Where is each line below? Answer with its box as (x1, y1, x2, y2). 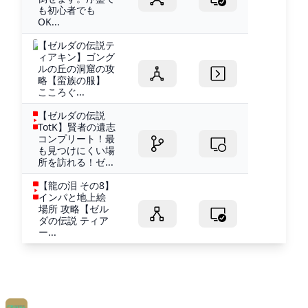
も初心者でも (37, 3, 96, 16)
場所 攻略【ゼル (38, 201, 109, 215)
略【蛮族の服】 (38, 73, 106, 87)
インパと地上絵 (38, 190, 107, 203)
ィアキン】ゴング (38, 49, 115, 63)
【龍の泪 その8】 (38, 178, 115, 192)
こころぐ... (38, 85, 85, 98)
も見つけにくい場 (37, 143, 115, 157)
